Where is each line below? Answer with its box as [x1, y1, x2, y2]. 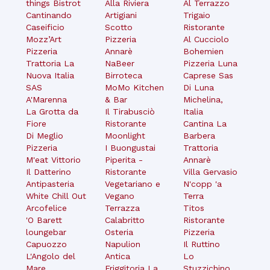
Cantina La [183, 118, 227, 128]
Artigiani [104, 10, 137, 20]
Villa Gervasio [183, 166, 238, 177]
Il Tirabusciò [104, 106, 155, 116]
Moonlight [104, 130, 145, 140]
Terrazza [104, 202, 140, 213]
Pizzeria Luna [183, 58, 238, 68]
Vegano [104, 190, 134, 201]
